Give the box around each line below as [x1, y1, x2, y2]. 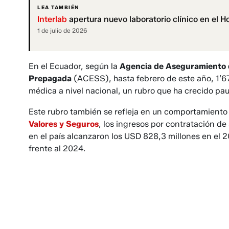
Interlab [37, 14, 67, 25]
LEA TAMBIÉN [37, 4, 79, 11]
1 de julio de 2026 [37, 27, 87, 35]
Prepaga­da [29, 74, 72, 84]
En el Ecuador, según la [29, 61, 120, 72]
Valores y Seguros [29, 119, 99, 129]
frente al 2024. [29, 144, 85, 154]
